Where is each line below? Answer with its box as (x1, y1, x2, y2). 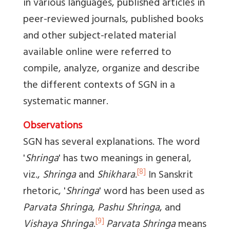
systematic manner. (23, 93, 108, 112)
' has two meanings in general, (59, 150, 191, 169)
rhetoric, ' (23, 183, 66, 202)
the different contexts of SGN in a (23, 76, 175, 96)
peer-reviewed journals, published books (23, 11, 203, 30)
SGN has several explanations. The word (23, 133, 200, 153)
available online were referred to (23, 44, 171, 63)
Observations (23, 117, 82, 137)
